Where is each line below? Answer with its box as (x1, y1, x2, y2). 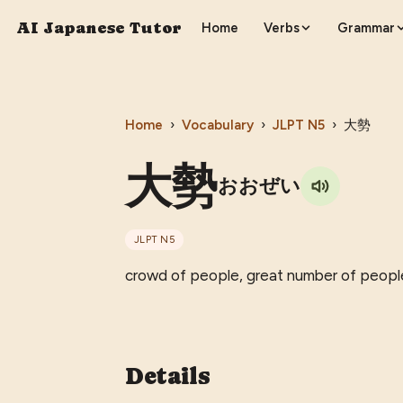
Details (125, 362, 210, 390)
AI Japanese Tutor (15, 18, 182, 38)
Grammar (337, 19, 396, 36)
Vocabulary (182, 116, 255, 133)
